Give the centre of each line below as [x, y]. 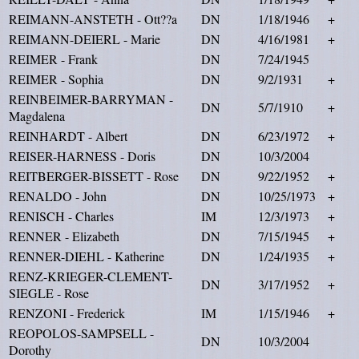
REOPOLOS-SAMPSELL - [81, 333]
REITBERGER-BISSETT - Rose [94, 176]
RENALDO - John [58, 196]
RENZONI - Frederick [67, 313]
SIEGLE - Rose [49, 293]
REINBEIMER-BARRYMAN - [91, 99]
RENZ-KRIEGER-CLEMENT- [91, 276]
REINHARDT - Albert [68, 136]
